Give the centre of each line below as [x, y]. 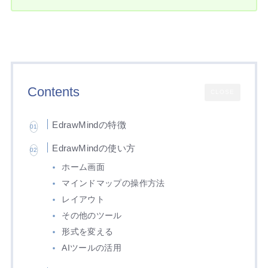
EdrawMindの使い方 [94, 148]
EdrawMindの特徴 [89, 125]
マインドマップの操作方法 [113, 184]
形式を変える [88, 232]
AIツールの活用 [92, 248]
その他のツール [92, 216]
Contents [53, 92]
